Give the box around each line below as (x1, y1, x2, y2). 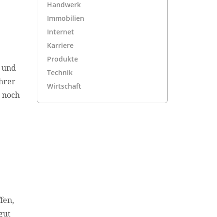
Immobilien (46, 13, 84, 23)
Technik (46, 67, 73, 77)
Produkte (46, 54, 78, 63)
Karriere (46, 40, 74, 50)
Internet (46, 27, 74, 36)
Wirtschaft (46, 81, 81, 91)
